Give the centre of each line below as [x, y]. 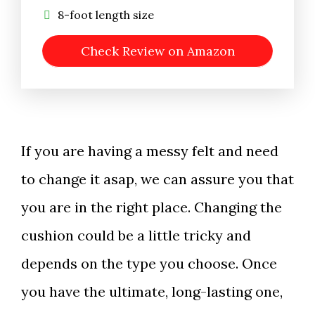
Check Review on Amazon [157, 51]
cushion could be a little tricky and [136, 236]
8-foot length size [106, 15]
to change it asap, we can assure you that [157, 179]
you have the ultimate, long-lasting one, [152, 292]
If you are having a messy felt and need [150, 151]
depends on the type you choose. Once [149, 264]
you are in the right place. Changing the [152, 207]
